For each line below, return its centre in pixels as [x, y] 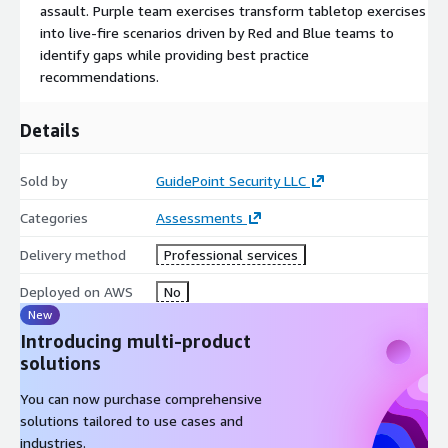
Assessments [199, 217]
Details [50, 129]
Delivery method [73, 254]
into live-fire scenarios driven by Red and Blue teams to [217, 32]
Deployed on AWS [76, 291]
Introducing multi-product [135, 340]
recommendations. [99, 76]
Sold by [43, 180]
